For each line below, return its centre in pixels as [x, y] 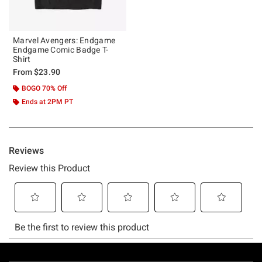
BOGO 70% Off [44, 88]
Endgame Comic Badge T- [61, 49]
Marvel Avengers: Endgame [64, 40]
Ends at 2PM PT [47, 101]
